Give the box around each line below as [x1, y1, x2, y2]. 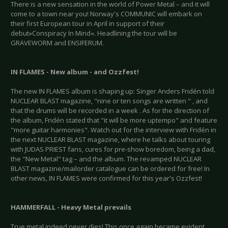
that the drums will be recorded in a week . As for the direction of [11, 106, 209, 116]
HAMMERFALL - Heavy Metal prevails [11, 203, 131, 212]
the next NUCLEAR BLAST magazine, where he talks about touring [11, 135, 210, 145]
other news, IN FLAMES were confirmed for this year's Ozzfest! [11, 174, 202, 183]
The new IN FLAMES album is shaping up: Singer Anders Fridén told [11, 87, 214, 96]
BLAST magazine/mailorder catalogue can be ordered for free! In [11, 164, 210, 174]
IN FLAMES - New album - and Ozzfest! [11, 67, 139, 77]
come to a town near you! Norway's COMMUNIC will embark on [11, 9, 202, 19]
